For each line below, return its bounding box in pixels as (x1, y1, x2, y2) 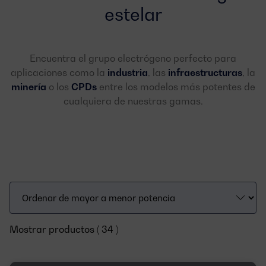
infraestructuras (168, 66, 242, 78)
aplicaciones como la (11, 66, 107, 78)
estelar (104, 4, 162, 25)
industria (107, 66, 148, 78)
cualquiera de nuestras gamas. (63, 95, 203, 107)
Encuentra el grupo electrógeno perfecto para (30, 52, 236, 64)
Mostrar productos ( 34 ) (9, 223, 118, 235)
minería (11, 81, 46, 93)
